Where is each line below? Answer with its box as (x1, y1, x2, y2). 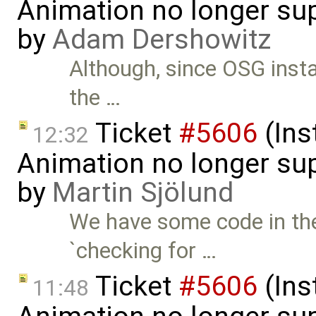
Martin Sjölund (52, 176, 233, 209)
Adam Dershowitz (52, 23, 271, 56)
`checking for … (69, 238, 217, 265)
